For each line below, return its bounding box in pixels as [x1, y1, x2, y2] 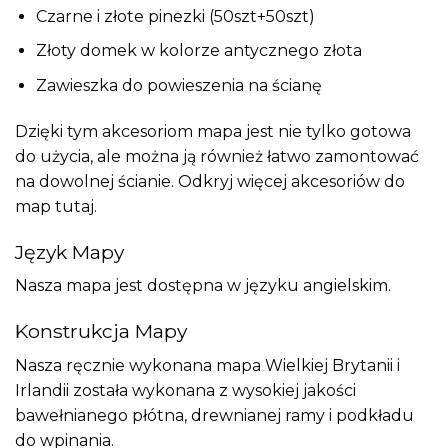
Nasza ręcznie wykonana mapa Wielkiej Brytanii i [15, 355, 400, 375]
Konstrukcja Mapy [15, 319, 187, 343]
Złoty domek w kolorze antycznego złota [35, 41, 362, 61]
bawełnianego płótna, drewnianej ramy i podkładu [15, 405, 414, 425]
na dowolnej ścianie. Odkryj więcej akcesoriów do [15, 171, 405, 191]
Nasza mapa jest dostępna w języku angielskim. [15, 276, 391, 296]
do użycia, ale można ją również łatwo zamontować [15, 146, 419, 166]
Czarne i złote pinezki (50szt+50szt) [35, 6, 315, 26]
